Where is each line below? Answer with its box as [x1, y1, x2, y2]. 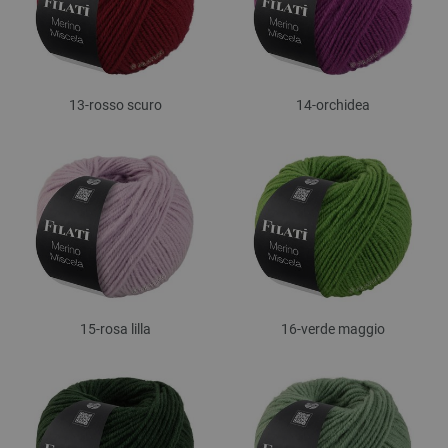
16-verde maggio [281, 320, 385, 337]
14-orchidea [296, 96, 370, 113]
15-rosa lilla [79, 320, 151, 337]
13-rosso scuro [68, 96, 162, 113]
